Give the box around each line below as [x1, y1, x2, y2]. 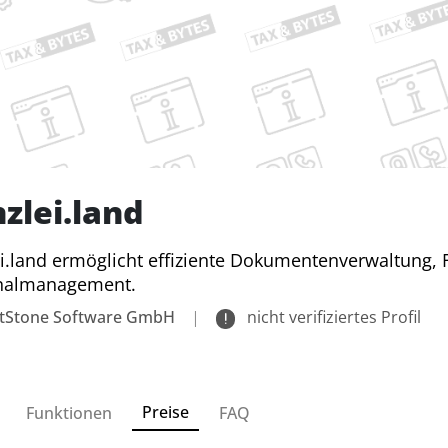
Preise [142, 400, 189, 423]
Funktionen [26, 401, 112, 424]
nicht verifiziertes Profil [243, 306, 422, 329]
